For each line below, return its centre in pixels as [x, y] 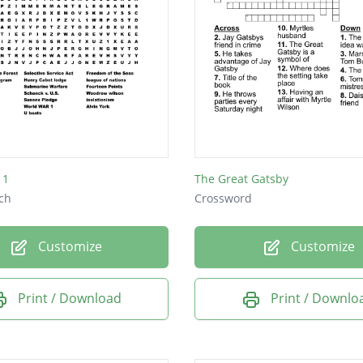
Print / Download [70, 299]
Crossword [223, 199]
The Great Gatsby [241, 179]
